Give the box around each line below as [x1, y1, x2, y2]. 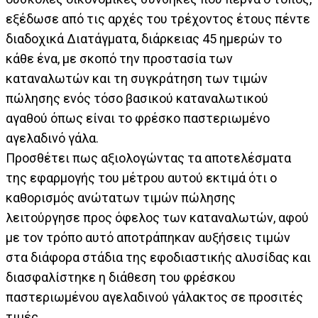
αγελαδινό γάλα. [6, 131, 99, 146]
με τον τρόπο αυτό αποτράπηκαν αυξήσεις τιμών [6, 230, 290, 245]
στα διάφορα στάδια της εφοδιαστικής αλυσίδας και [6, 250, 311, 265]
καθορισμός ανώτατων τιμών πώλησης [6, 190, 236, 205]
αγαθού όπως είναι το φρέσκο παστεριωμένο [6, 111, 270, 126]
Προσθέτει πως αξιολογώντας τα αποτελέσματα [6, 150, 291, 165]
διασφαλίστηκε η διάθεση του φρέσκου [6, 270, 236, 285]
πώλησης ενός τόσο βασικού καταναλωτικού [6, 91, 268, 106]
